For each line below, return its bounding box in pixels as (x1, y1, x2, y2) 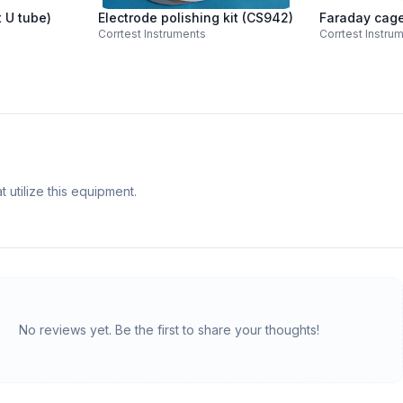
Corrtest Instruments (97, 27, 206, 40)
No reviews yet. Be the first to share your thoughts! (18, 322, 319, 337)
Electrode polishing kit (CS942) (97, 10, 293, 25)
